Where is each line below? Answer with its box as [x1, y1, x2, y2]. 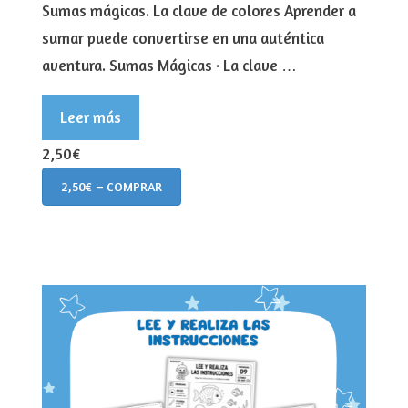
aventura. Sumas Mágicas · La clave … [42, 55, 297, 75]
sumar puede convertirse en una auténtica [42, 27, 324, 47]
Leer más [60, 107, 121, 127]
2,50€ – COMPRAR [61, 178, 162, 194]
